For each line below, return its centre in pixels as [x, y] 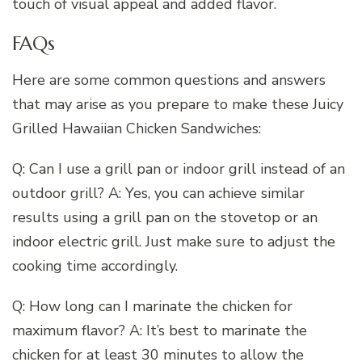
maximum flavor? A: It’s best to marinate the [160, 331]
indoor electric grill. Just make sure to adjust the [174, 242]
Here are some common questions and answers [169, 80]
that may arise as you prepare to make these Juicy [178, 105]
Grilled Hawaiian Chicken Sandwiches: [137, 129]
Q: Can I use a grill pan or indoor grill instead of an [179, 169]
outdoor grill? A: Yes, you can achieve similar [158, 194]
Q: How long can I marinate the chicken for [152, 307]
